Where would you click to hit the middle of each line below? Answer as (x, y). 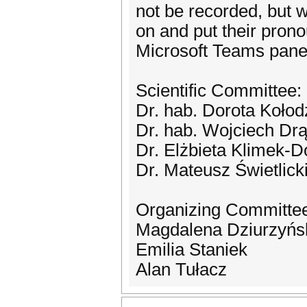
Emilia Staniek (192, 249)
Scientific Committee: (219, 90)
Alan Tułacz (181, 269)
